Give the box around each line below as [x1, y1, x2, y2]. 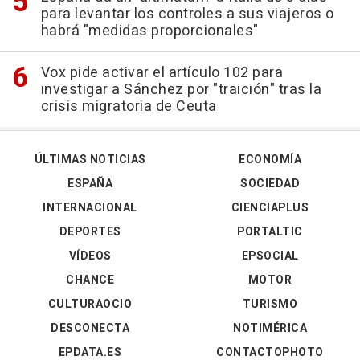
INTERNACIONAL [43, 199, 137, 216]
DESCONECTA [51, 320, 129, 337]
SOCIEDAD [240, 175, 300, 192]
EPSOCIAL [241, 247, 299, 264]
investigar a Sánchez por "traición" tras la [40, 79, 321, 100]
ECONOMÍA [239, 151, 301, 168]
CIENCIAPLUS [231, 199, 309, 216]
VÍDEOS [68, 247, 112, 264]
